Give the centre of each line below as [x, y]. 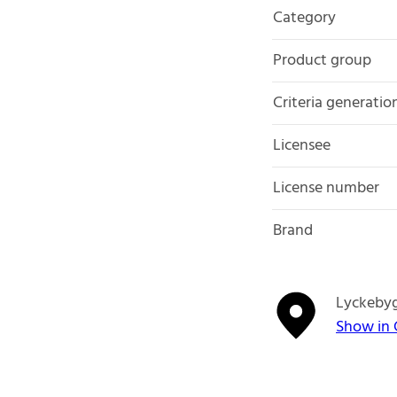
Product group [322, 60]
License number [326, 188]
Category [304, 18]
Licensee [302, 145]
